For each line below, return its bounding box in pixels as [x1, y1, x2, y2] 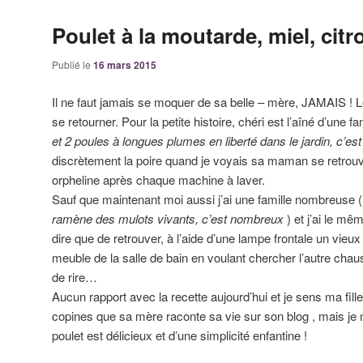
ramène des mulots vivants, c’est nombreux [52, 209, 284, 227]
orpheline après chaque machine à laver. [52, 170, 265, 188]
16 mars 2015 [93, 58, 156, 73]
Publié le [52, 58, 93, 72]
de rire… [52, 267, 97, 285]
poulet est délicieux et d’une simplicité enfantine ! [52, 326, 307, 344]
